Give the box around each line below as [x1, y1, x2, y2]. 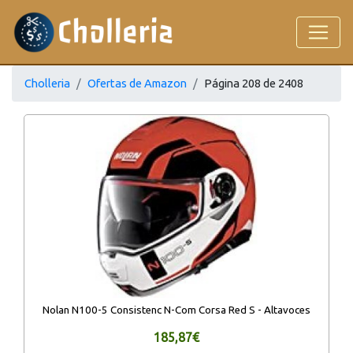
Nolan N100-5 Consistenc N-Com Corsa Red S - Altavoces [43, 303, 310, 316]
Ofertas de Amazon [87, 76, 187, 90]
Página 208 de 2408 [204, 76, 303, 90]
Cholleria [24, 76, 70, 90]
